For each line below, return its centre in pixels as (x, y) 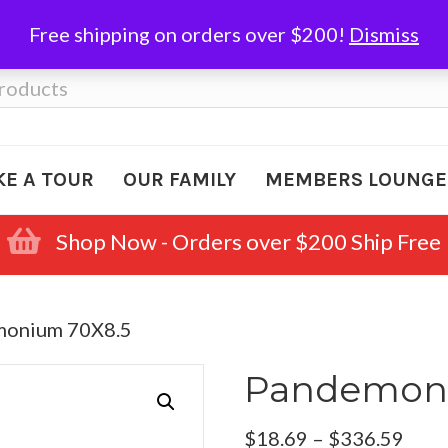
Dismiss (384, 34)
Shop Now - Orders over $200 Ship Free (248, 241)
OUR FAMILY (179, 179)
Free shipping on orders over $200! (189, 34)
